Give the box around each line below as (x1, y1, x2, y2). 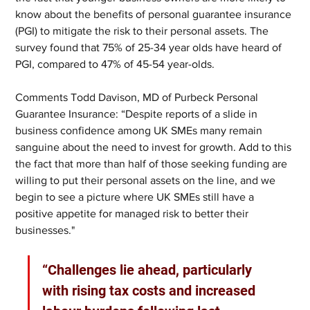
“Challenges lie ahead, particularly (42, 262, 256, 278)
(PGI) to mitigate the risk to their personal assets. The (15, 25, 272, 37)
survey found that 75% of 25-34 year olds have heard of (15, 42, 285, 53)
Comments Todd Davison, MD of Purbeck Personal (15, 91, 262, 103)
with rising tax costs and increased (42, 282, 259, 299)
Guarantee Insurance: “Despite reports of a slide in (15, 108, 261, 120)
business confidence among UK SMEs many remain (15, 125, 266, 136)
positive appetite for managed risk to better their (15, 208, 252, 219)
